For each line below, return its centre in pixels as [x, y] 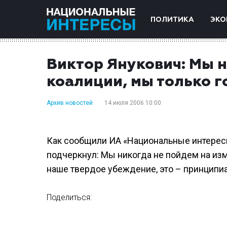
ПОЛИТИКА [172, 20]
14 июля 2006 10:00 [133, 103]
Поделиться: [69, 197]
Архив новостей [70, 103]
